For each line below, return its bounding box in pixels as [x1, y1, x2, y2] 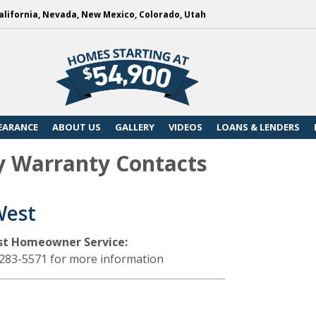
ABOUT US [51, 120, 101, 133]
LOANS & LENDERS [216, 120, 300, 133]
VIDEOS [168, 120, 202, 133]
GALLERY [114, 120, 154, 133]
